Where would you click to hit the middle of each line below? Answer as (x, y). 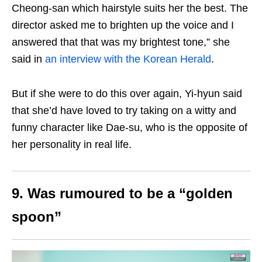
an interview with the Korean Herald (128, 59)
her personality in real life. (72, 145)
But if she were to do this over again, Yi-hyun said (127, 94)
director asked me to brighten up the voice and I (123, 25)
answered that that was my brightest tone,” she (121, 42)
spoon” (37, 217)
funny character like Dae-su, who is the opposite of (130, 128)
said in (28, 59)
